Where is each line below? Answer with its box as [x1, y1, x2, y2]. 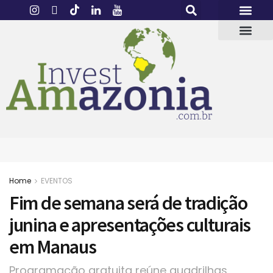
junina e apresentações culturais [9, 213, 251, 238]
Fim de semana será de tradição [9, 191, 247, 216]
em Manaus [9, 235, 96, 260]
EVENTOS [41, 175, 73, 186]
